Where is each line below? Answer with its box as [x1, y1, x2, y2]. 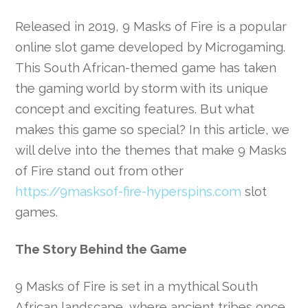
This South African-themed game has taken [15, 59, 277, 75]
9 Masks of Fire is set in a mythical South [15, 278, 258, 294]
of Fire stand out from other [15, 162, 184, 178]
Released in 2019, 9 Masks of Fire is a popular [15, 18, 287, 34]
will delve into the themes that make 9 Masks [15, 142, 287, 157]
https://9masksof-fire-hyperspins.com [15, 183, 242, 199]
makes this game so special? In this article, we [15, 121, 290, 137]
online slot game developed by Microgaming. [15, 38, 286, 54]
